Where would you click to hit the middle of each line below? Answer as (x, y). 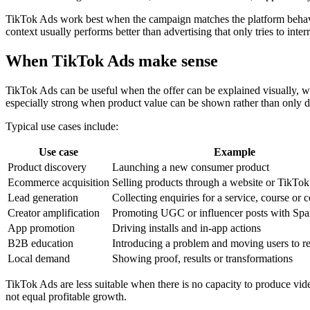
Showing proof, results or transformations (202, 259)
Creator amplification (54, 213)
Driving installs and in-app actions (186, 228)
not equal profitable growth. (66, 297)
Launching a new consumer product (191, 167)
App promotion (41, 228)
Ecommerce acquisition (58, 183)
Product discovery (47, 167)
